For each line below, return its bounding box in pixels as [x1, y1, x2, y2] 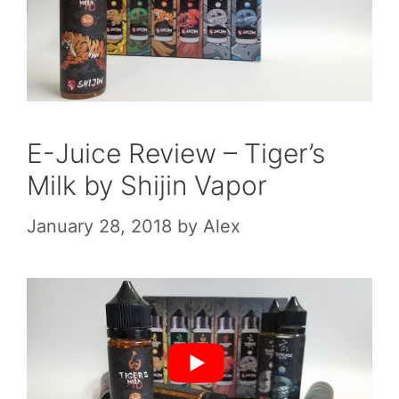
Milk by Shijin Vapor [27, 168, 267, 201]
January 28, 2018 [27, 215, 172, 237]
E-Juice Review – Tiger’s [27, 136, 325, 169]
